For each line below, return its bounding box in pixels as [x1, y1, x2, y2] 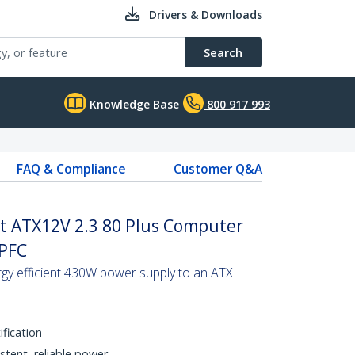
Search [204, 44, 242, 60]
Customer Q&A [173, 160, 262, 177]
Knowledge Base [86, 97, 179, 112]
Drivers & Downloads [149, 7, 262, 22]
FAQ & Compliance [16, 160, 126, 177]
